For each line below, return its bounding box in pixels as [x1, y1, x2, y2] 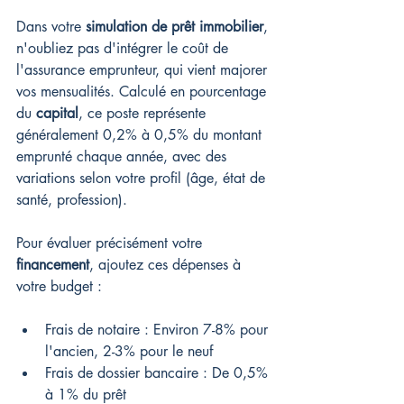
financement [16, 255, 89, 275]
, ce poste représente [78, 104, 210, 124]
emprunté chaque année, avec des [16, 147, 231, 167]
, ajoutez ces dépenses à [89, 255, 245, 275]
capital [36, 104, 78, 124]
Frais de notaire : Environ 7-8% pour [45, 320, 272, 340]
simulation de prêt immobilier [86, 17, 263, 37]
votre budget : [16, 277, 102, 297]
